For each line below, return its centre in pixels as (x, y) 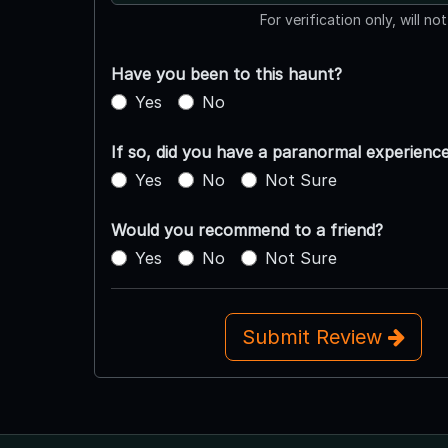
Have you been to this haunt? (226, 74)
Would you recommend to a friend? (246, 230)
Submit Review (314, 337)
